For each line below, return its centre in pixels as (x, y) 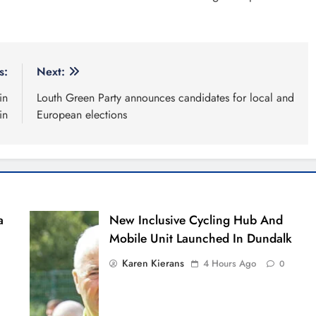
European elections (81, 114)
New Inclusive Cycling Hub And (196, 220)
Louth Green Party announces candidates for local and (165, 97)
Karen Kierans (153, 263)
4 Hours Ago (230, 263)
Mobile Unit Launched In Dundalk (201, 238)
